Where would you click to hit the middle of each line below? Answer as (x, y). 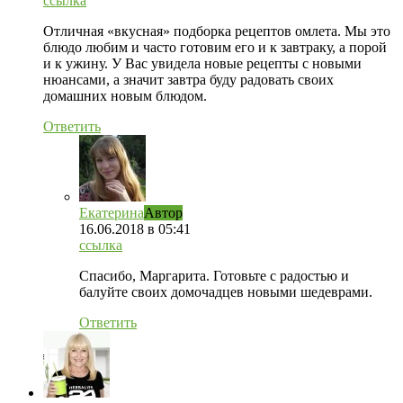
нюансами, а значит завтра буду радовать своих (188, 79)
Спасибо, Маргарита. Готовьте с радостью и (214, 275)
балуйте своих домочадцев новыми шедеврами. (226, 291)
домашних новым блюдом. (125, 95)
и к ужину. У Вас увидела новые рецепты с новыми (202, 63)
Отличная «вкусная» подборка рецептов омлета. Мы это (217, 31)
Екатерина (112, 212)
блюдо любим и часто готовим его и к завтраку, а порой (215, 47)
